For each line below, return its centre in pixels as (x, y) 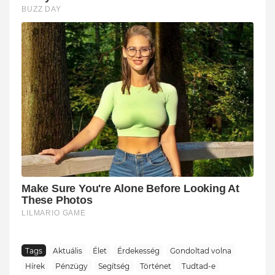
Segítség (114, 266)
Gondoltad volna (201, 250)
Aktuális (68, 250)
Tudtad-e (199, 266)
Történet (156, 266)
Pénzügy (72, 266)
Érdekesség (138, 250)
